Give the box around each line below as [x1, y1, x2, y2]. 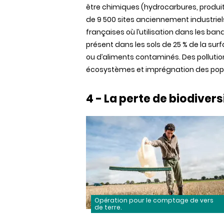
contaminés [135, 52, 179, 62]
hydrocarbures [144, 2, 196, 12]
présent [86, 39, 113, 49]
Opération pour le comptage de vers [94, 196, 213, 204]
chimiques [102, 2, 139, 12]
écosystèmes [86, 64, 135, 74]
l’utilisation [136, 27, 173, 37]
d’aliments [96, 52, 134, 62]
